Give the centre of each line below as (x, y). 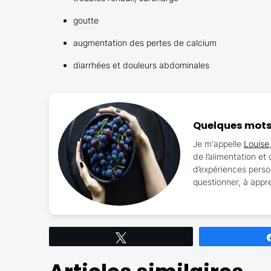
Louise (256, 144)
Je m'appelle (218, 144)
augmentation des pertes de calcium (145, 43)
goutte (86, 20)
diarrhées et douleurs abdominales (141, 65)
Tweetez (149, 237)
